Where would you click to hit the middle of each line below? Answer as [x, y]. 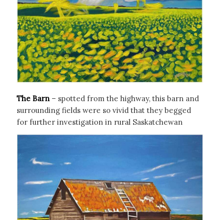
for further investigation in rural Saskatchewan [99, 122]
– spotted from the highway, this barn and [124, 98]
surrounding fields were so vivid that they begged [104, 110]
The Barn [33, 98]
